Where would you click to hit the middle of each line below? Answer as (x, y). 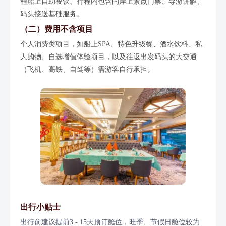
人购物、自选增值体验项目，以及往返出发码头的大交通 (108, 57)
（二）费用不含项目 (56, 29)
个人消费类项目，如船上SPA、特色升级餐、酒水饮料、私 (111, 44)
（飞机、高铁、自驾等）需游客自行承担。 (87, 70)
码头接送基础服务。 (52, 14)
